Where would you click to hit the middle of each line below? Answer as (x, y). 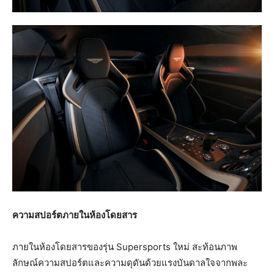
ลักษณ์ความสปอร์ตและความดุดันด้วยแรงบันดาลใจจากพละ (130, 262)
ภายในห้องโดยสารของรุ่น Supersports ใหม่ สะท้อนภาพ (125, 246)
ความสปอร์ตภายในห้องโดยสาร (75, 215)
